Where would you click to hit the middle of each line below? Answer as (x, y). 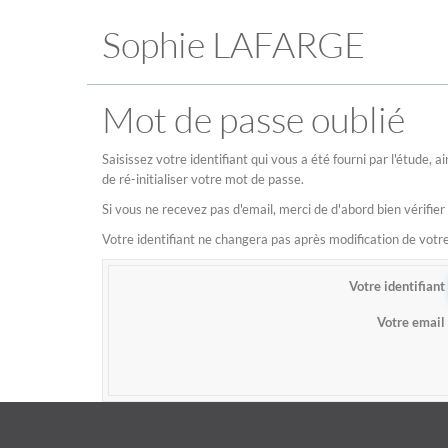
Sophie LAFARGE (233, 44)
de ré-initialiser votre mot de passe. (203, 179)
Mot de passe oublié (253, 119)
